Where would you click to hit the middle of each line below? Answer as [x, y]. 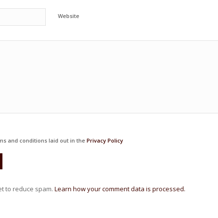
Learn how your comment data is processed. [120, 189]
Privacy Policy [105, 141]
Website [69, 16]
